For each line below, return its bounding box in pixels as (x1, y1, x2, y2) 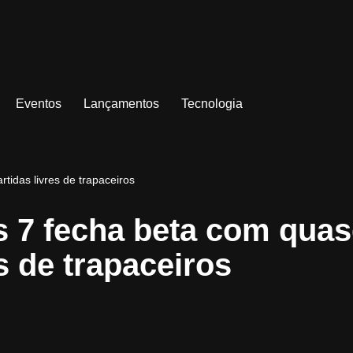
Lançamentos (83, 97, 159, 111)
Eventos (15, 97, 61, 111)
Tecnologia (180, 97, 243, 111)
